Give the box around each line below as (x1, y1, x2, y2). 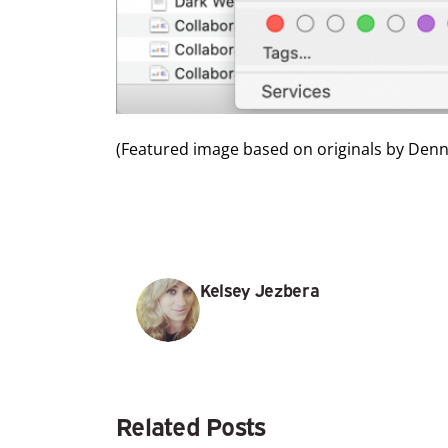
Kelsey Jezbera (200, 277, 320, 302)
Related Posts (116, 408, 266, 442)
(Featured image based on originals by (116, 137, 404, 161)
